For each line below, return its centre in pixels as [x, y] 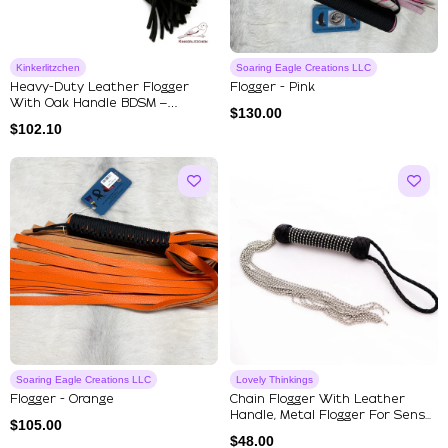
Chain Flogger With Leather [317, 400]
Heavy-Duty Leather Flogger [99, 88]
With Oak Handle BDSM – [88, 104]
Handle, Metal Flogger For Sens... [330, 416]
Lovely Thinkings [274, 380]
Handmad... [44, 120]
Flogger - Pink [272, 88]
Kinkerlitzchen [48, 68]
